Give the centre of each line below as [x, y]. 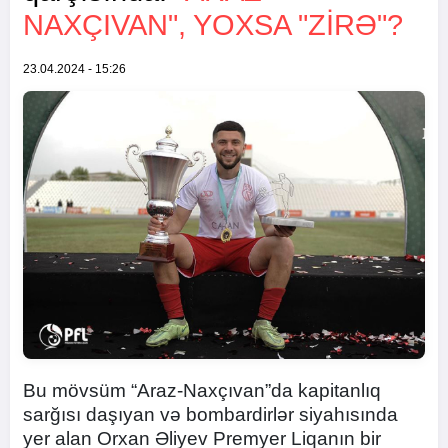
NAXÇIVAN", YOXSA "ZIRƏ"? [213, 25]
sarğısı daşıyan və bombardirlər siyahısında [210, 414]
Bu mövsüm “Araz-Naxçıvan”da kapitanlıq [202, 390]
